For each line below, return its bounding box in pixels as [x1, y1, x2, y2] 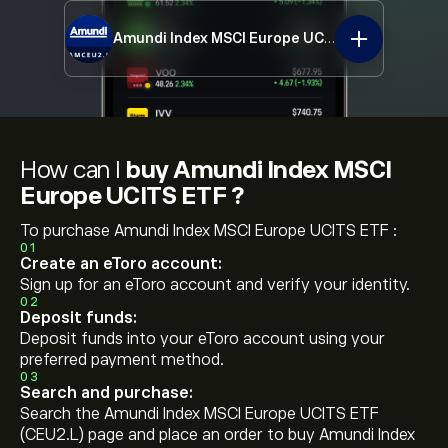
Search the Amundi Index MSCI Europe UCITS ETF [20, 405, 379, 423]
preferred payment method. [20, 351, 224, 369]
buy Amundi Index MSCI [126, 156, 392, 183]
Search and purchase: [20, 384, 193, 402]
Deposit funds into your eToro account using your [20, 330, 385, 348]
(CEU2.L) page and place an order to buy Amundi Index [20, 426, 415, 444]
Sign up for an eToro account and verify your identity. [20, 276, 410, 294]
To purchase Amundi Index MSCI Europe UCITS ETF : [20, 222, 397, 240]
